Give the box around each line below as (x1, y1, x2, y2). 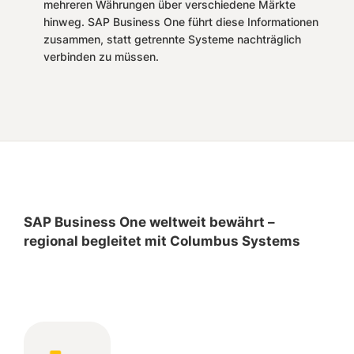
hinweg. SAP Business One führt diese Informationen (43, 15, 318, 29)
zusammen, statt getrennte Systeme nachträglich (43, 32, 301, 47)
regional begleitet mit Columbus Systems (24, 233, 303, 250)
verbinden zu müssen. (43, 50, 159, 64)
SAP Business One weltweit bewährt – (24, 214, 275, 231)
